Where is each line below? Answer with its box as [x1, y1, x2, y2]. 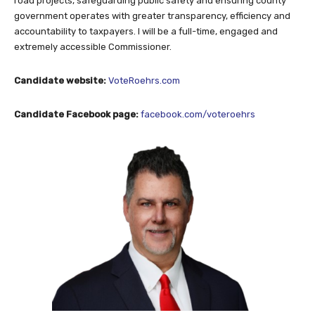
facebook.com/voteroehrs [141, 108, 255, 120]
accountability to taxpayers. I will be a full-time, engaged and [14, 25, 278, 37]
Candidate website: [14, 75, 108, 86]
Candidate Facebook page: [14, 108, 141, 120]
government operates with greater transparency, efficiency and [14, 10, 290, 21]
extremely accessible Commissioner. [14, 41, 172, 52]
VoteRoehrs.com [108, 75, 180, 86]
